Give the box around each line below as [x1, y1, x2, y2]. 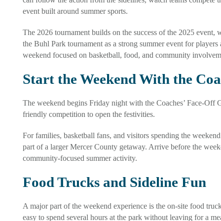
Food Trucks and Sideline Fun [22, 174, 206, 190]
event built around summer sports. [22, 6, 128, 15]
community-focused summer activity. [22, 153, 137, 162]
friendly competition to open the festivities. [22, 110, 155, 118]
